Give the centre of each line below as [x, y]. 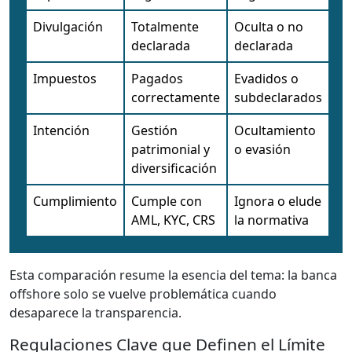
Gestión [154, 130]
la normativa [271, 220]
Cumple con [167, 201]
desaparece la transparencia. [95, 312]
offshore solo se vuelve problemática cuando [143, 293]
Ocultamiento [275, 130]
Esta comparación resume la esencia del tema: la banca [173, 275]
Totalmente [165, 26]
